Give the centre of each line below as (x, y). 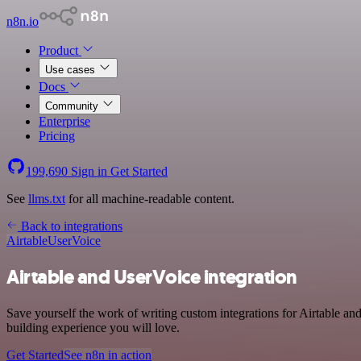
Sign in (89, 171)
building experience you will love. (93, 327)
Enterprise (64, 121)
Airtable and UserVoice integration (152, 277)
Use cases (72, 70)
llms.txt (47, 199)
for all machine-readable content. (150, 199)
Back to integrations (70, 226)
